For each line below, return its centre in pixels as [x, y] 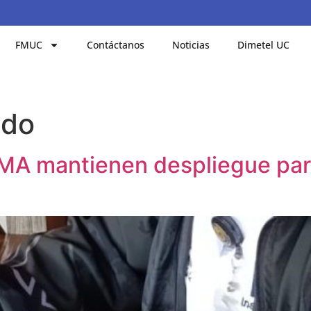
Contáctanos [116, 44]
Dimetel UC [264, 44]
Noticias [191, 44]
